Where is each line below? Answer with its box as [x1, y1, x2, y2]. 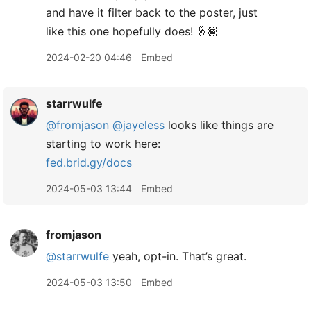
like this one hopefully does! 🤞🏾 [46, 24, 219, 38]
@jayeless [112, 118, 165, 132]
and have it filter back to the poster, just [46, 6, 258, 19]
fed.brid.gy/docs [46, 155, 132, 169]
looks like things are [165, 118, 274, 132]
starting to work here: [46, 137, 160, 151]
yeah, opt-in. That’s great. [109, 249, 246, 263]
